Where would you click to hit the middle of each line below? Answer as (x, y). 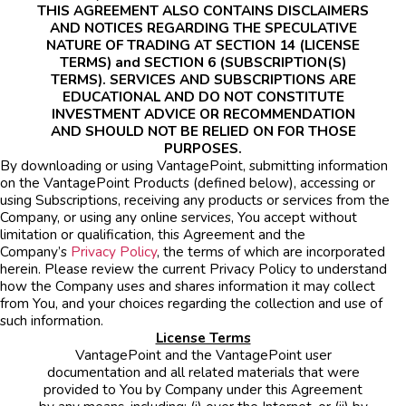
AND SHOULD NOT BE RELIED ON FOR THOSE (203, 130)
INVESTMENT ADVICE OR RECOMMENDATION (203, 113)
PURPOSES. (203, 148)
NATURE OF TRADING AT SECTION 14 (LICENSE (203, 44)
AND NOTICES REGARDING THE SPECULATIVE (203, 27)
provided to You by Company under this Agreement (203, 389)
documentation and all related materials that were (203, 372)
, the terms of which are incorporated (271, 251)
